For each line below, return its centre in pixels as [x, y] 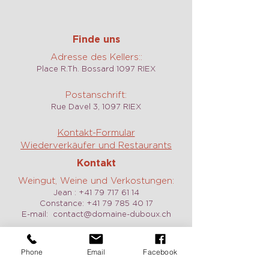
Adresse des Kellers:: [96, 57]
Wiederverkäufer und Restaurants [96, 145]
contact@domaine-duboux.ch [112, 214]
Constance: [63, 203]
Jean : [66, 192]
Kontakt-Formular [96, 133]
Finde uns [96, 39]
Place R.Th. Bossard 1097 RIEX [96, 69]
